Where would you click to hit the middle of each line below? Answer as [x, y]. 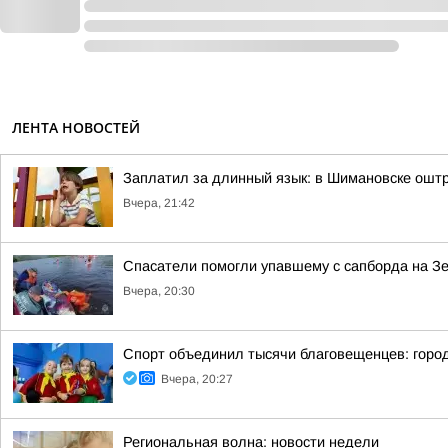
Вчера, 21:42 [159, 203]
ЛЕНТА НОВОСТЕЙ [76, 127]
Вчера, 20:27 [197, 379]
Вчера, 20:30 [159, 291]
